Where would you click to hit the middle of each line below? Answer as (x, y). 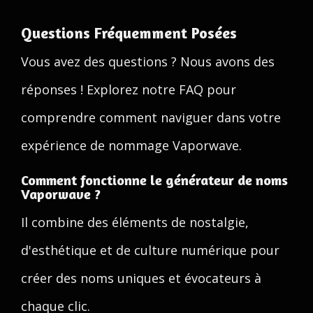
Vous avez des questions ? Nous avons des (148, 61)
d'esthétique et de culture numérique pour (150, 250)
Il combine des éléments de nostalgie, (135, 222)
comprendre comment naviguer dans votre (151, 117)
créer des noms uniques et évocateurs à (141, 278)
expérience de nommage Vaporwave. (131, 145)
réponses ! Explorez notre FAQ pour (129, 89)
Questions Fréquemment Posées (129, 33)
